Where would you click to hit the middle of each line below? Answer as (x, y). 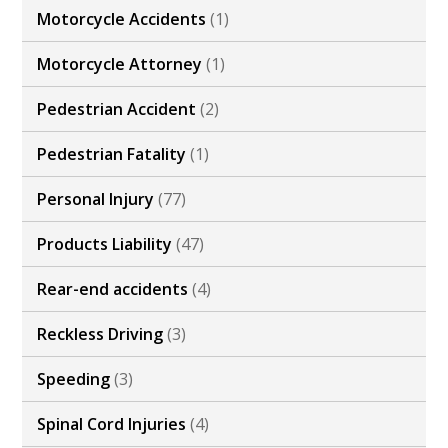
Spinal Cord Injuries (112, 424)
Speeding (74, 379)
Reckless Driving (100, 334)
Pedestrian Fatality (112, 154)
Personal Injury (96, 199)
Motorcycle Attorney (120, 64)
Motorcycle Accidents (122, 19)
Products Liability (105, 244)
